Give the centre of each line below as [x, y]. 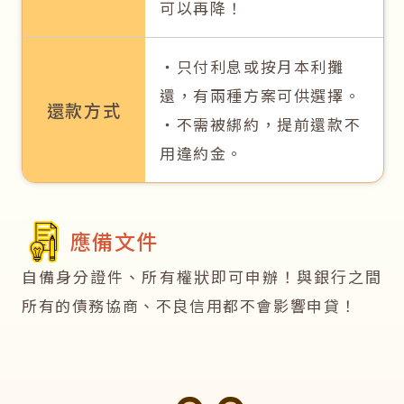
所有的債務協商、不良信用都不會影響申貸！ [190, 306]
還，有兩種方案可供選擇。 [261, 96]
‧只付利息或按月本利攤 [252, 67]
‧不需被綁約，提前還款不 [261, 124]
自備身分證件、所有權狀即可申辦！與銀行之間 [202, 277]
